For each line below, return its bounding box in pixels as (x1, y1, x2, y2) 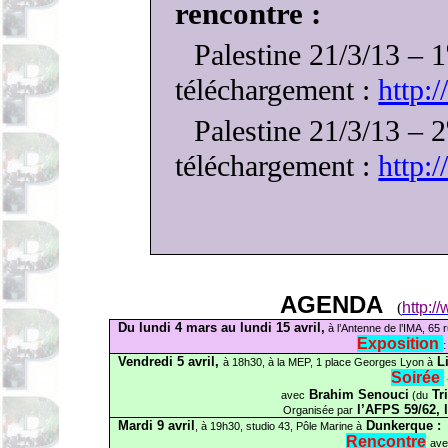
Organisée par (283, 404, 353, 416)
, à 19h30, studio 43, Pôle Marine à (195, 420, 362, 432)
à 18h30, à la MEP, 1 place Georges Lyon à (223, 356, 433, 368)
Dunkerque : (362, 418, 441, 433)
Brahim (304, 387, 358, 402)
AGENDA (279, 291, 397, 318)
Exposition (357, 335, 443, 352)
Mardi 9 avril (118, 418, 195, 433)
